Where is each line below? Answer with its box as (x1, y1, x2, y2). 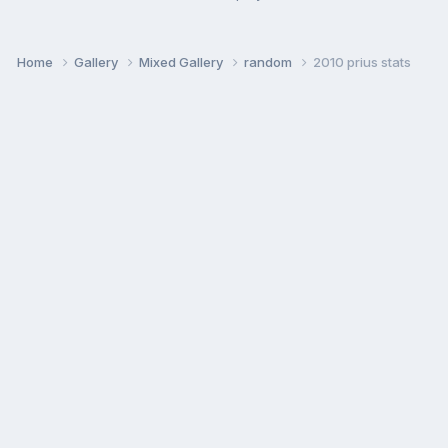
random (244, 53, 295, 70)
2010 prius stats (313, 53, 411, 70)
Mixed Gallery (139, 53, 226, 70)
